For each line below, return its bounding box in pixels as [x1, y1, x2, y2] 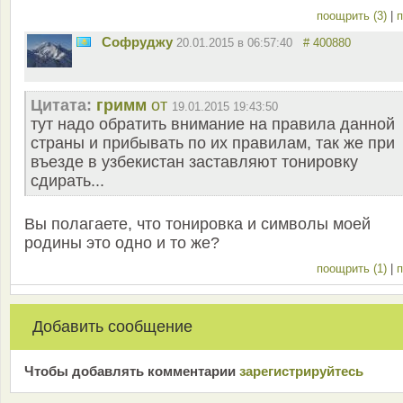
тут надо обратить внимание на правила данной [31, 114, 395, 133]
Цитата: [31, 95, 92, 114]
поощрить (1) [317, 261, 390, 275]
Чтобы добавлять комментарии [24, 363, 239, 379]
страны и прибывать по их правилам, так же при [31, 133, 395, 152]
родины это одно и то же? [24, 233, 219, 252]
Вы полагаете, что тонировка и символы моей [24, 214, 371, 233]
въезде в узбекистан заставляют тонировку [31, 152, 358, 171]
